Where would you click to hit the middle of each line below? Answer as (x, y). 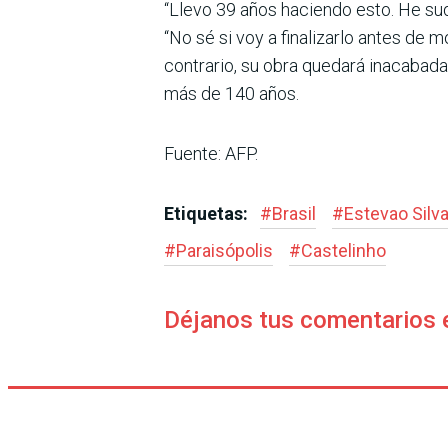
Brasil (294, 214)
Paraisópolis (224, 251)
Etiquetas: (208, 214)
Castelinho (343, 251)
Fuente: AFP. (211, 154)
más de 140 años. (231, 94)
